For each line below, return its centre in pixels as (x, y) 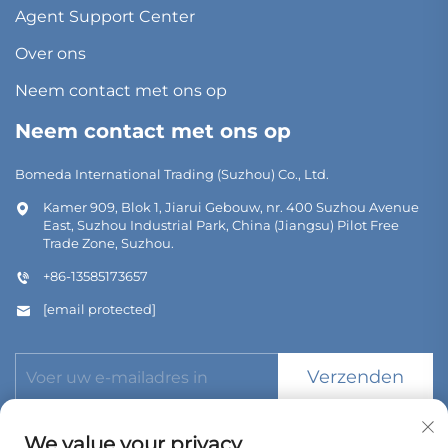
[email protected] (99, 308)
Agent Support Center (105, 16)
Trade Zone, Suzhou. (108, 242)
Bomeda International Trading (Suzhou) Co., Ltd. (172, 173)
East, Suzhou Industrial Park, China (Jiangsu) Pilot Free (221, 224)
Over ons (50, 53)
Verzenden (356, 377)
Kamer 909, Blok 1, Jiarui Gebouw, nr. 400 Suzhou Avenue (231, 206)
